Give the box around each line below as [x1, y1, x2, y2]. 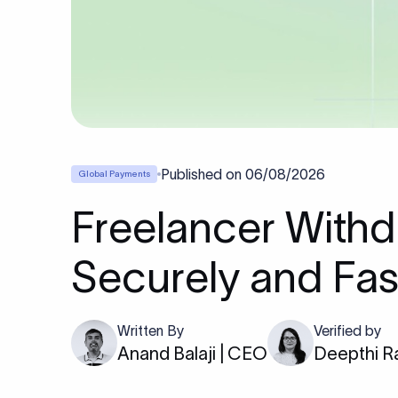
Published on [161, 166, 242, 182]
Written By [117, 322, 184, 338]
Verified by [314, 322, 381, 338]
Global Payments [78, 169, 150, 179]
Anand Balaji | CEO [117, 344, 267, 363]
